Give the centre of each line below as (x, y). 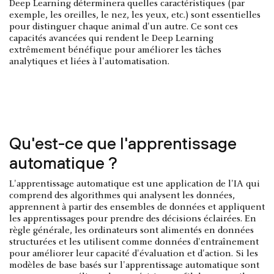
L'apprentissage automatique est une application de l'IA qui (135, 184)
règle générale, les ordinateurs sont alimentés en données (131, 230)
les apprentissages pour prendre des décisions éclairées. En (133, 219)
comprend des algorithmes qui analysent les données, (122, 195)
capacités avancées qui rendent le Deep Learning (111, 38)
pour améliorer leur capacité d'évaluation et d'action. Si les (134, 254)
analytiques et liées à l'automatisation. (89, 61)
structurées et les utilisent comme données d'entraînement (134, 242)
